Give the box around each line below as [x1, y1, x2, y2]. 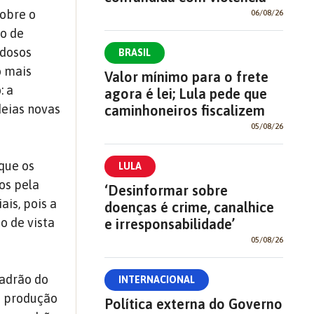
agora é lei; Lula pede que [104, 86, 267, 102]
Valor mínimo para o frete [104, 69, 268, 85]
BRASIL [118, 47, 151, 58]
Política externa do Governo [104, 296, 282, 312]
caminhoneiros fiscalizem [104, 102, 265, 118]
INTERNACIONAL [118, 274, 195, 285]
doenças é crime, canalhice [104, 199, 274, 215]
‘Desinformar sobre [104, 182, 228, 198]
